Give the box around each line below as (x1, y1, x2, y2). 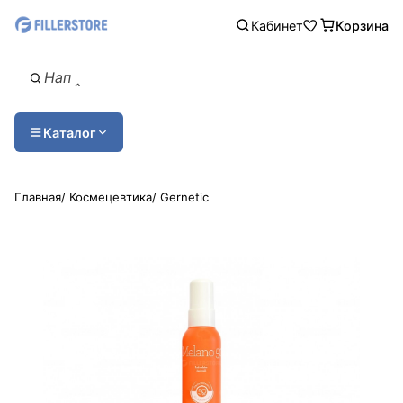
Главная (14, 190, 61, 204)
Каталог (43, 124, 96, 140)
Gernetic (160, 190, 209, 204)
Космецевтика (69, 190, 152, 204)
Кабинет (251, 17, 303, 33)
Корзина (336, 17, 389, 33)
